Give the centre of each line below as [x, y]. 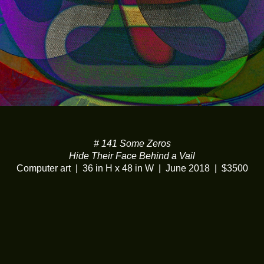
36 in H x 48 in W [118, 168]
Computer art [43, 168]
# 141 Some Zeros [132, 143]
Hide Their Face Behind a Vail [132, 156]
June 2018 [187, 168]
